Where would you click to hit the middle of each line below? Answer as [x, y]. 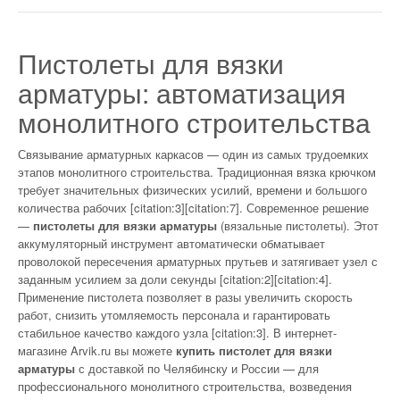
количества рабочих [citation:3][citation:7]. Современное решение [193, 207]
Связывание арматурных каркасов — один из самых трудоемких [193, 154]
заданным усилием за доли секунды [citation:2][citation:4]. [175, 279]
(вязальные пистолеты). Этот [298, 225]
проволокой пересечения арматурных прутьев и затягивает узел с [198, 261]
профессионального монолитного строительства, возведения [185, 386]
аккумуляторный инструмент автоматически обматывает [171, 243]
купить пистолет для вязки [254, 350]
